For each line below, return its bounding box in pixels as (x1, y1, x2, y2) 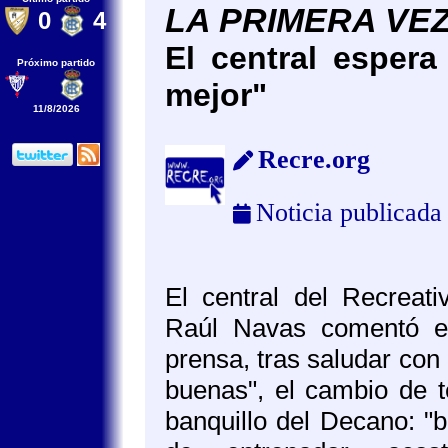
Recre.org (258, 145, 370, 174)
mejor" (165, 77, 267, 113)
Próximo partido (17, 57, 95, 68)
